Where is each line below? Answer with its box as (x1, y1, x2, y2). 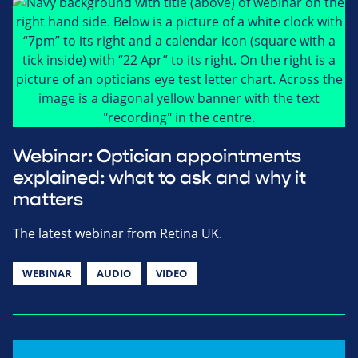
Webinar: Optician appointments (13, 145, 301, 168)
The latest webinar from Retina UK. (13, 224, 222, 242)
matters (13, 188, 83, 211)
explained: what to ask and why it (13, 166, 306, 189)
